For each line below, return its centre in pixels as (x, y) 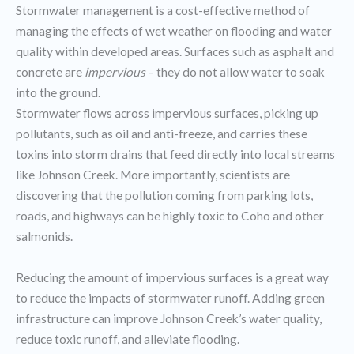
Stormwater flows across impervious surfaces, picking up (167, 113)
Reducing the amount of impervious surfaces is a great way (172, 277)
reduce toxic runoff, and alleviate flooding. (128, 339)
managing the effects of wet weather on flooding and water (174, 31)
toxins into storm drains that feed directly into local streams (175, 154)
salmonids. (44, 236)
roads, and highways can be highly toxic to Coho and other (170, 216)
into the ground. (58, 92)
